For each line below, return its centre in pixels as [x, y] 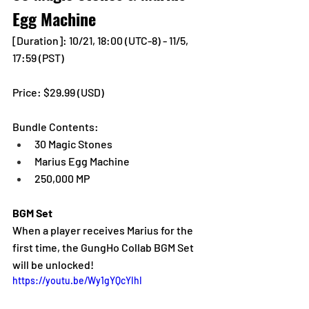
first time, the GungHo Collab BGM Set [104, 247]
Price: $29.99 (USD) [59, 92]
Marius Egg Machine [82, 161]
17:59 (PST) [38, 57]
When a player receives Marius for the [104, 230]
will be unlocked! [53, 264]
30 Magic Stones [73, 143]
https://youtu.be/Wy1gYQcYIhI [77, 280]
